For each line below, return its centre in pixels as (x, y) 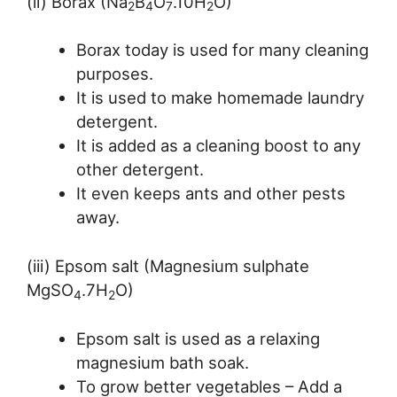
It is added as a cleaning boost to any (218, 146)
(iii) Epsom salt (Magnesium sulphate (168, 266)
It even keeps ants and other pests (210, 194)
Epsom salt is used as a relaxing (198, 338)
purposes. (114, 74)
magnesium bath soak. (162, 362)
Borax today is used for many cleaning (222, 50)
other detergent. (140, 170)
